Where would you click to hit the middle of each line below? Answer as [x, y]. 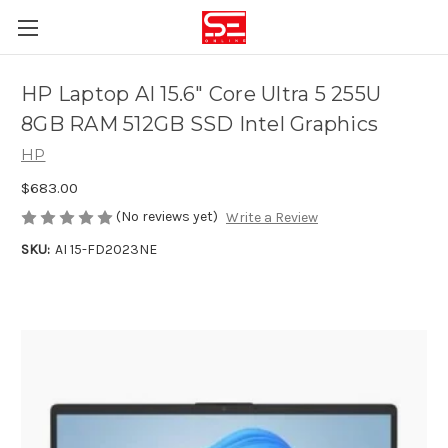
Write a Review [271, 218]
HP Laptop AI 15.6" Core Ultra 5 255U [201, 94]
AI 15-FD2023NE [105, 250]
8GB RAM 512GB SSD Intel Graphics [199, 124]
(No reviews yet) [167, 216]
